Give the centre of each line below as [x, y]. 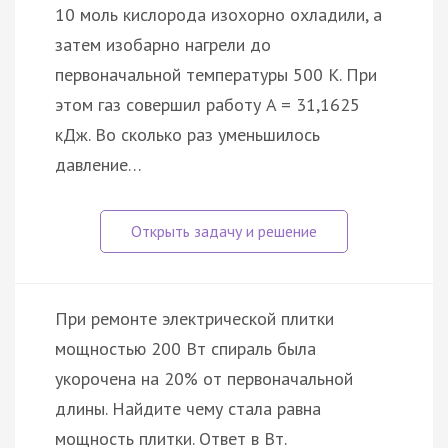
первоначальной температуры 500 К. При [216, 74]
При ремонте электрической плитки [194, 318]
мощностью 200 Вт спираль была [185, 348]
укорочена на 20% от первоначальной [204, 378]
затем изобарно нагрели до [163, 44]
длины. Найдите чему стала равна [188, 408]
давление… [98, 164]
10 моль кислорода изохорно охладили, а [218, 14]
